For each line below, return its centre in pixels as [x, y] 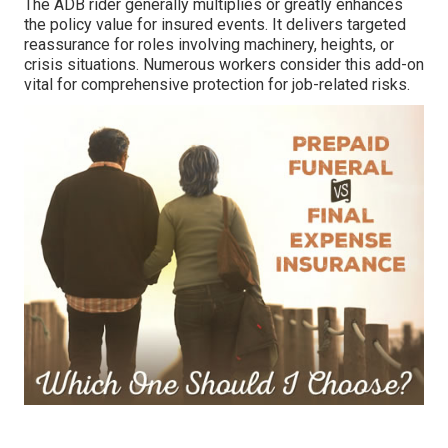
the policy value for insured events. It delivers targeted [215, 25]
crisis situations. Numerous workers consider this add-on [224, 65]
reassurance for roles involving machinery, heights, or [209, 45]
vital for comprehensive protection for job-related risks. [217, 85]
